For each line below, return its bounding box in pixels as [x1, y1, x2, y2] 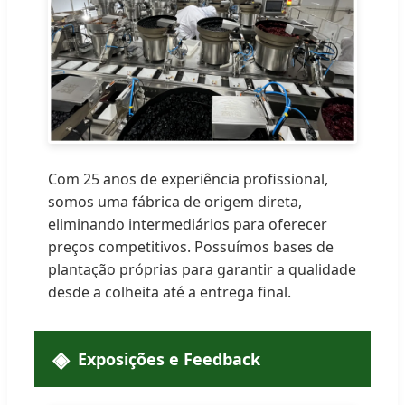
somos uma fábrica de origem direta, [48, 191, 302, 212]
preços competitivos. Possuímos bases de [48, 236, 334, 257]
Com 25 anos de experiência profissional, [48, 168, 328, 189]
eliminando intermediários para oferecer [48, 213, 327, 234]
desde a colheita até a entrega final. [48, 281, 291, 302]
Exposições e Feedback [78, 347, 260, 370]
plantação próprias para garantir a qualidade [48, 259, 356, 279]
